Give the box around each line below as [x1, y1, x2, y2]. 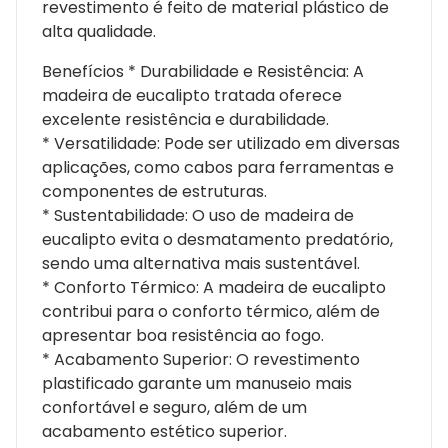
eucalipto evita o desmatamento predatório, [42, 227, 393, 251]
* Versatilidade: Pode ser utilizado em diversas [42, 131, 400, 155]
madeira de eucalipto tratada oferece [42, 83, 342, 107]
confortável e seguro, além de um [42, 395, 307, 419]
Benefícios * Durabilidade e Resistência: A [42, 59, 364, 83]
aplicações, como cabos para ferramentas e [42, 155, 394, 179]
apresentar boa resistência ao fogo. [42, 323, 324, 347]
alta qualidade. [42, 19, 156, 43]
